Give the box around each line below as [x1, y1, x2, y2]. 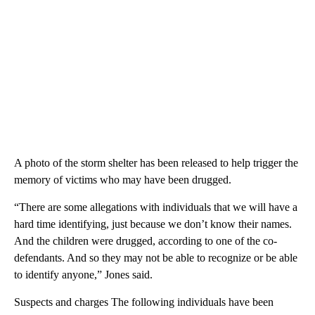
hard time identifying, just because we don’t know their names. [14, 218, 292, 231]
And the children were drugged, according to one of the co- [14, 235, 277, 247]
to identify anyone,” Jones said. [14, 269, 153, 281]
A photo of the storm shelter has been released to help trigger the [14, 157, 298, 169]
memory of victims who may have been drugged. [14, 174, 231, 186]
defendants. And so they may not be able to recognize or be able [14, 252, 297, 264]
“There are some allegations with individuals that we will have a [14, 201, 297, 214]
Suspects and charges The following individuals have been [14, 296, 274, 309]
